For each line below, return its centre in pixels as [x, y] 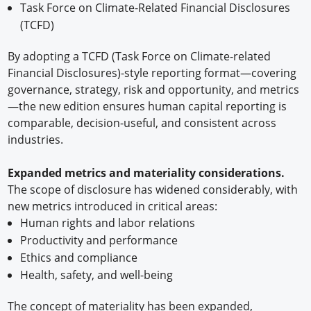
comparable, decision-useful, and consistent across [142, 123]
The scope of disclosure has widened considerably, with [153, 189]
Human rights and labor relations [107, 222]
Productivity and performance [99, 240]
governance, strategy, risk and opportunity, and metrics [154, 89]
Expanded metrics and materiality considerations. [146, 173]
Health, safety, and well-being [96, 275]
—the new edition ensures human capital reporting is [148, 106]
